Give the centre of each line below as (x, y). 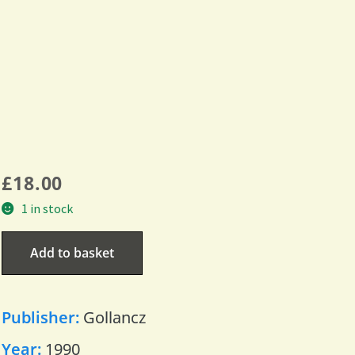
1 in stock (47, 208)
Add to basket (72, 252)
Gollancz (114, 317)
